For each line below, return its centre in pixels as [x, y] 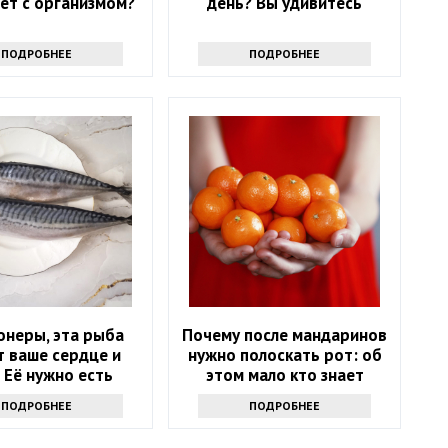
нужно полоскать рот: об [284, 355]
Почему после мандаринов [285, 335]
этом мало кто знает [284, 375]
